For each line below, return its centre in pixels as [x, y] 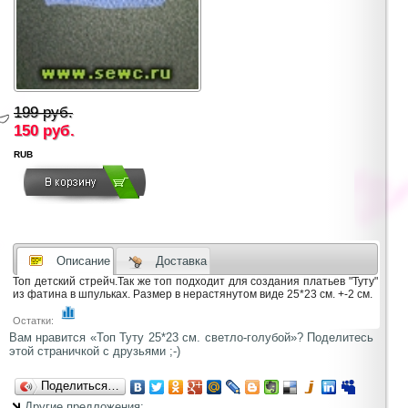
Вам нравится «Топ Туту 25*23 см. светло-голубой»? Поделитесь [192, 337]
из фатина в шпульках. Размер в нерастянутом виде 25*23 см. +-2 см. [193, 295]
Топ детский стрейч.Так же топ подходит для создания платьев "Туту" [195, 282]
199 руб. [43, 113]
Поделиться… [80, 385]
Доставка [182, 260]
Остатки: [35, 321]
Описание [83, 260]
